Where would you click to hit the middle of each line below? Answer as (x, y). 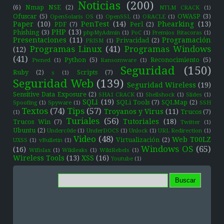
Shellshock (160, 94)
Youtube (122, 158)
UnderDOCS (102, 130)
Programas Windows (167, 49)
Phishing (26, 32)
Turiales (82, 121)
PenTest (95, 24)
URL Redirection (180, 130)
